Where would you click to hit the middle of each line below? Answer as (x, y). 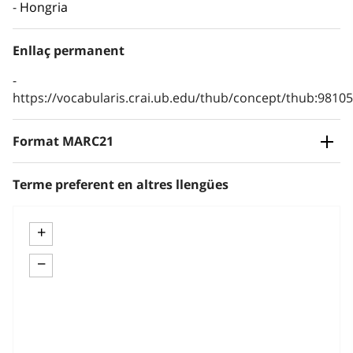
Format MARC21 (63, 141)
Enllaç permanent (69, 51)
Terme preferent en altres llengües (121, 185)
